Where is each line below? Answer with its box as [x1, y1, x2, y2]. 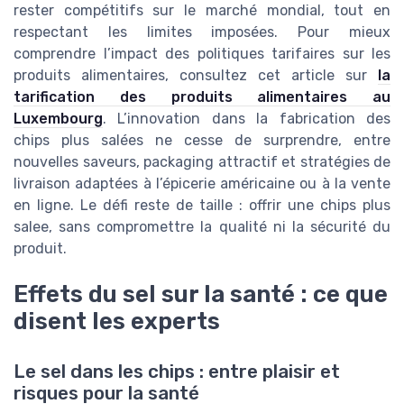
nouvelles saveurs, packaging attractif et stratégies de [14, 153, 390, 171]
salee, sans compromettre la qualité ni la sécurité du [14, 218, 390, 236]
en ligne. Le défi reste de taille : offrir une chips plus [14, 197, 390, 215]
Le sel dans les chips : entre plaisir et [14, 360, 340, 382]
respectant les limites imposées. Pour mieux [14, 23, 390, 41]
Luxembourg [14, 110, 103, 128]
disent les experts [14, 307, 220, 335]
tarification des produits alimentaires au [14, 88, 390, 106]
